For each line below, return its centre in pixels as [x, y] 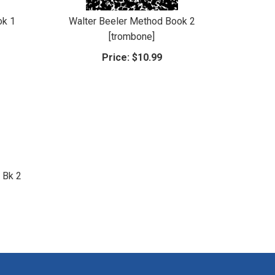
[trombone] [132, 36]
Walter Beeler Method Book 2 [132, 21]
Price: [115, 57]
